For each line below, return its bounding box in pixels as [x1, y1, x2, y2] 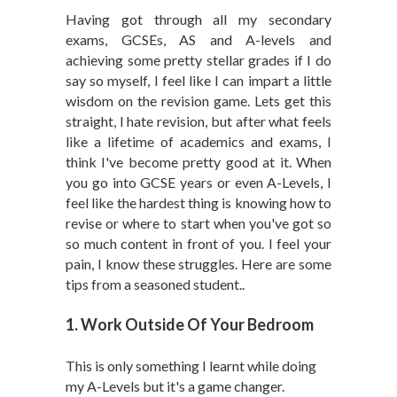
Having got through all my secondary [66, 11, 331, 27]
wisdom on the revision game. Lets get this [66, 92, 331, 109]
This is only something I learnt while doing [66, 357, 316, 374]
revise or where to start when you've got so [66, 214, 331, 231]
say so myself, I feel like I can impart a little [66, 72, 331, 89]
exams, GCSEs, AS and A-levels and [66, 31, 331, 48]
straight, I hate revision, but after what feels [66, 113, 331, 129]
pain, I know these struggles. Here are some [66, 255, 331, 272]
